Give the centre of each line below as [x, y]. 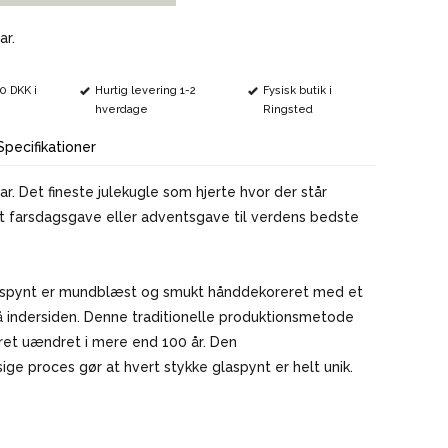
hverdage [122, 109]
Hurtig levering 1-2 [146, 90]
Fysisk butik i [298, 90]
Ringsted [288, 109]
